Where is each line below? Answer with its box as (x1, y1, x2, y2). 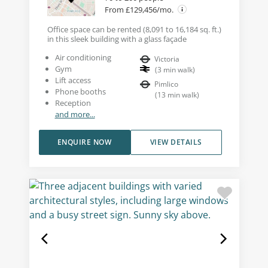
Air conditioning (54, 51, 111, 63)
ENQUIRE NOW (57, 136, 112, 147)
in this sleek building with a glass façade (47, 33, 187, 44)
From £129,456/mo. (104, 4, 175, 15)
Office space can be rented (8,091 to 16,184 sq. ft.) (47, 23, 221, 35)
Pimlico (154, 78, 178, 89)
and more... (54, 108, 95, 120)
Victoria (154, 53, 179, 64)
